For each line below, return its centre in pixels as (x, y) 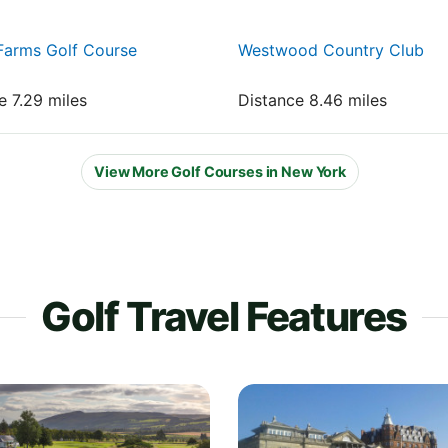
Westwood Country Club (331, 49)
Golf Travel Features (224, 316)
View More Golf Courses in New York (220, 172)
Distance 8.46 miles (312, 99)
